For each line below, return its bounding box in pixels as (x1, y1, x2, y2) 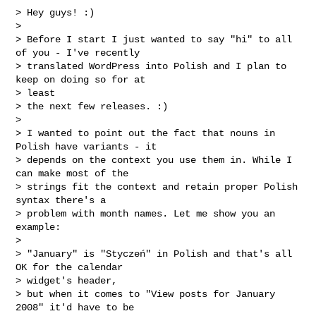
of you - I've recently (16, 47, 140, 59)
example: (16, 221, 61, 233)
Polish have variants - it (16, 140, 157, 152)
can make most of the (16, 167, 129, 179)
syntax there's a (16, 194, 107, 206)
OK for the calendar (16, 261, 123, 273)
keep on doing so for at (16, 73, 146, 85)
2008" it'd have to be (16, 301, 135, 313)
